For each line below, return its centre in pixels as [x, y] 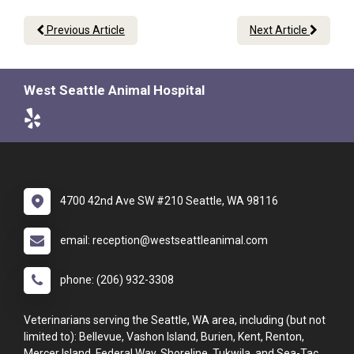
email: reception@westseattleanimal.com [164, 241]
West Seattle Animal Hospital [114, 90]
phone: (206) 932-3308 [117, 280]
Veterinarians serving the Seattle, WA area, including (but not [175, 320]
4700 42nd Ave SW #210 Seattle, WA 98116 [169, 201]
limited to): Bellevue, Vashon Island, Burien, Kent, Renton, [164, 337]
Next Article [280, 30]
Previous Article [85, 30]
